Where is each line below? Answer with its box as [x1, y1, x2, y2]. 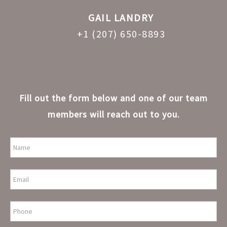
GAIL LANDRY [88, 11, 154, 24]
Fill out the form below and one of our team [19, 92, 208, 104]
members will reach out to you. [47, 108, 180, 120]
